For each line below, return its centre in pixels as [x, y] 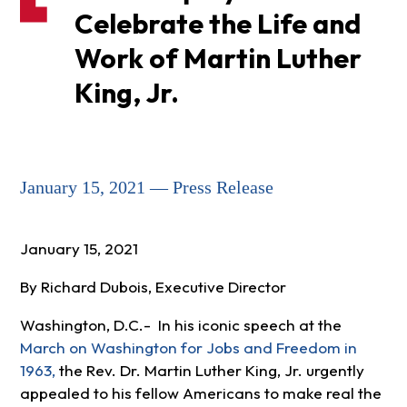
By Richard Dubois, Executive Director [153, 287]
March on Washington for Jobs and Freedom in [188, 348]
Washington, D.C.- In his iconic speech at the [180, 325]
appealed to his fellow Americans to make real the [200, 393]
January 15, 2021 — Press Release [146, 188]
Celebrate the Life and [217, 24]
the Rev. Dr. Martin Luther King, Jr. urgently [209, 371]
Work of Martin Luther [218, 59]
